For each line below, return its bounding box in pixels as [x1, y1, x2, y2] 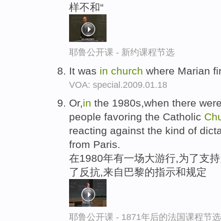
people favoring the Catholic [69, 111, 204, 123]
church [111, 65, 143, 76]
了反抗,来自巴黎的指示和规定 [69, 166, 207, 178]
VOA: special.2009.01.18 [69, 79, 167, 90]
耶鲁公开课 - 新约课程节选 [69, 47, 175, 57]
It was [69, 65, 100, 76]
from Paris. [69, 139, 120, 150]
